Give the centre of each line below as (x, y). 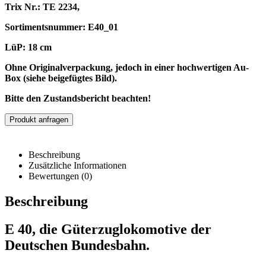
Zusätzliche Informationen (77, 166)
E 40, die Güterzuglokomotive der (108, 229)
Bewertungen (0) (60, 176)
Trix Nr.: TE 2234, (42, 7)
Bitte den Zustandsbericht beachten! (78, 99)
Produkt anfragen (39, 120)
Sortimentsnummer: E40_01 (61, 27)
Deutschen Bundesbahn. (77, 246)
